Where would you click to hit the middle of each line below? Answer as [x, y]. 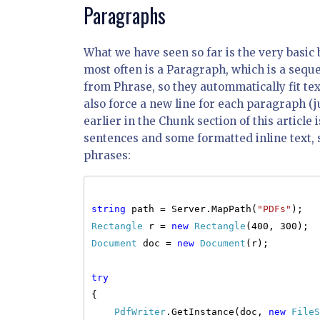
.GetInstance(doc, [217, 312]
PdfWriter [140, 312]
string [109, 209]
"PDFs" [274, 209]
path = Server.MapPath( [191, 209]
